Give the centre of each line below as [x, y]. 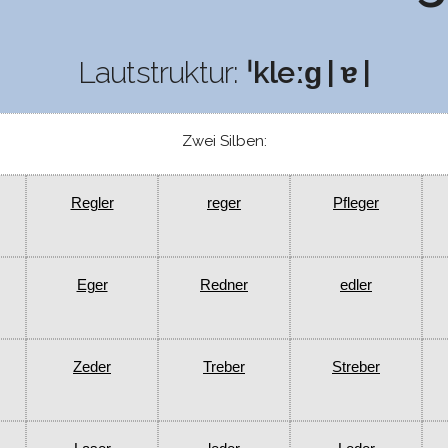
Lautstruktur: [161, 73]
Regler [92, 203]
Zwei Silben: [224, 141]
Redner [224, 285]
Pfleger [356, 203]
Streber [356, 367]
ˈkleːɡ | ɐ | [308, 73]
